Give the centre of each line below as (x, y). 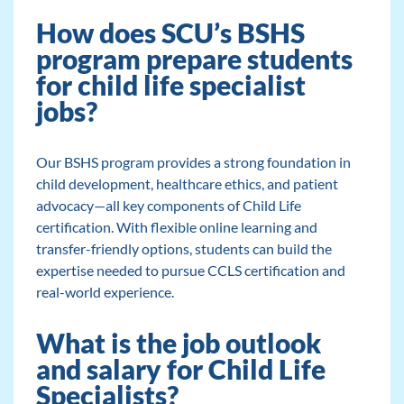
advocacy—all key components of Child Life (168, 206)
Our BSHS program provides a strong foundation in (193, 162)
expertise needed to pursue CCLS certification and (190, 271)
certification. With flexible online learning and (176, 227)
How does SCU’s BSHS (170, 33)
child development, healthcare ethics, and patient (187, 184)
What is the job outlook (178, 344)
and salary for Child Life (180, 370)
